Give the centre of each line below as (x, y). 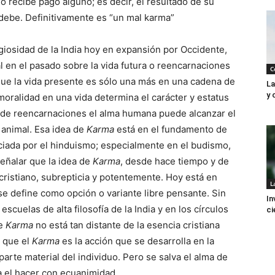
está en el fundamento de (171, 129)
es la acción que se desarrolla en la (137, 241)
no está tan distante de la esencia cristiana (126, 225)
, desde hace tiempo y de (175, 161)
